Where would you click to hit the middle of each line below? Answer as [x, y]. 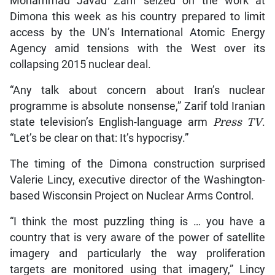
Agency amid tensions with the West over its [137, 49]
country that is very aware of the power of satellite [137, 238]
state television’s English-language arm [111, 122]
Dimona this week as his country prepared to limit [137, 17]
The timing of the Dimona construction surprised [137, 164]
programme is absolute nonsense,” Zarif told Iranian [137, 107]
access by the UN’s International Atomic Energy [137, 33]
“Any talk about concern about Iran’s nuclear [137, 91]
